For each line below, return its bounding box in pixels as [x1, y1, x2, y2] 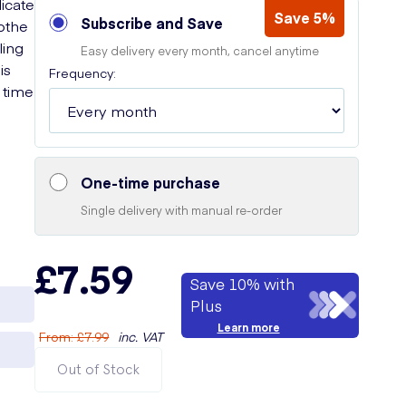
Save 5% [274, 7, 335, 27]
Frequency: [49, 63, 117, 82]
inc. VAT [118, 327, 164, 345]
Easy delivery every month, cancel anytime [81, 43, 320, 58]
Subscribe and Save [81, 13, 224, 33]
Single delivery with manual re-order [81, 202, 283, 217]
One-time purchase [81, 172, 221, 192]
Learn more [217, 319, 280, 334]
